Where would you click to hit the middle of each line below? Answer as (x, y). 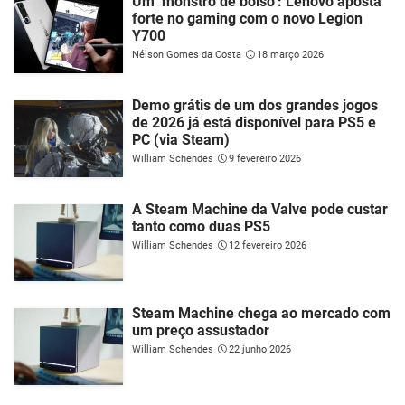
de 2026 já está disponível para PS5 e (254, 122)
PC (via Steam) (181, 139)
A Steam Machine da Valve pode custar (260, 209)
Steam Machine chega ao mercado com (261, 313)
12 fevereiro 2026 (268, 245)
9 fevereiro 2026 (265, 158)
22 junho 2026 (260, 349)
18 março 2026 (290, 54)
